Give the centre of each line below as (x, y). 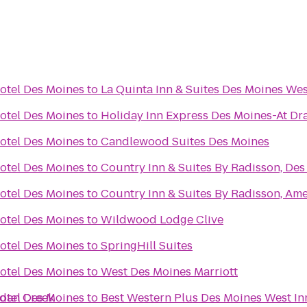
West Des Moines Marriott (169, 272)
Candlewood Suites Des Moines (185, 142)
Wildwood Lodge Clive (162, 220)
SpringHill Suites (147, 246)
